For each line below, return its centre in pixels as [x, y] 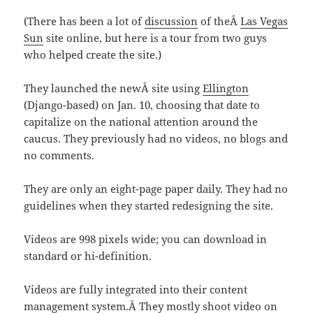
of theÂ [219, 21]
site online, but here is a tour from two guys [155, 38]
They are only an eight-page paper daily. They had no [156, 189]
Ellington [226, 88]
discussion [172, 21]
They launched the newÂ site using [114, 88]
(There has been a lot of [85, 21]
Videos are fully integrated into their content [136, 290]
